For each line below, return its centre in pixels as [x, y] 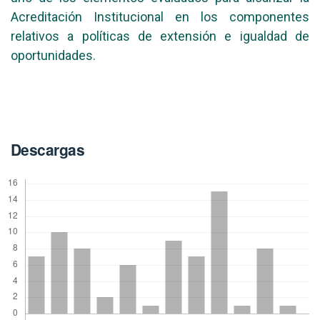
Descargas [48, 150]
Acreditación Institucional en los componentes [160, 17]
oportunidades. [53, 56]
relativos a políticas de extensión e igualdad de [160, 36]
